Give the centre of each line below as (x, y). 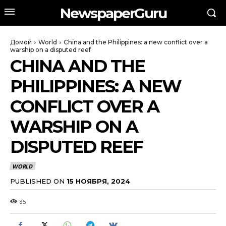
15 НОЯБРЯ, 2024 (98, 181)
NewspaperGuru (113, 13)
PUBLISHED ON (37, 181)
